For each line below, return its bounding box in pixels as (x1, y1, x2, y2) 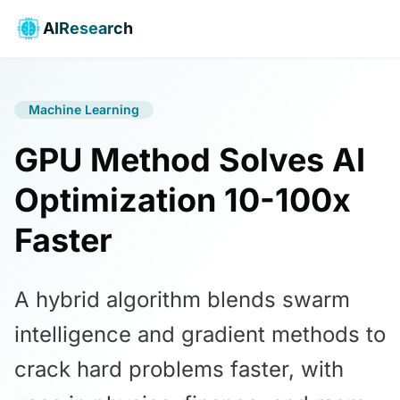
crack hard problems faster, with (14, 356, 344, 382)
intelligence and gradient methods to (14, 321, 386, 347)
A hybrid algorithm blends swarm (14, 287, 350, 312)
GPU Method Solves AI (14, 140, 365, 179)
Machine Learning (29, 102, 139, 117)
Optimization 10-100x (14, 180, 351, 220)
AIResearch (43, 19, 133, 37)
